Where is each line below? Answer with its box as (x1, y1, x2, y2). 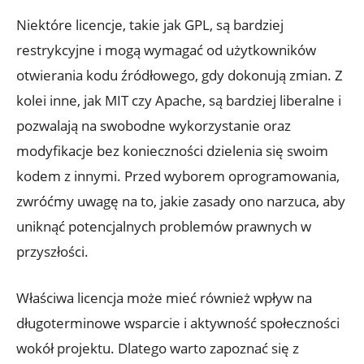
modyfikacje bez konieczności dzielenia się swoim (16, 141, 328, 160)
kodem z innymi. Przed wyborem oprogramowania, (16, 166, 340, 185)
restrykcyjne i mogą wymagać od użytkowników (16, 40, 316, 59)
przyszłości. (16, 241, 89, 261)
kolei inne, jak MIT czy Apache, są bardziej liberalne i (16, 90, 341, 110)
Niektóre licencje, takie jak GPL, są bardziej (16, 15, 284, 34)
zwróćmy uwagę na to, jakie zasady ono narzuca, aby (16, 191, 345, 210)
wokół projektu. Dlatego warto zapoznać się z (16, 338, 299, 357)
